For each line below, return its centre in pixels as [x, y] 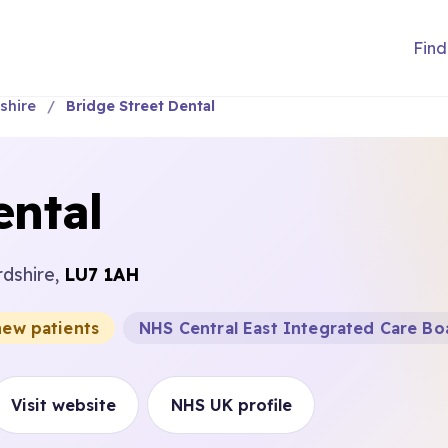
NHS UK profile [231, 405]
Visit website [63, 405]
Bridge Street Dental [140, 106]
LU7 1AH [101, 274]
